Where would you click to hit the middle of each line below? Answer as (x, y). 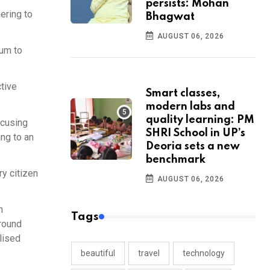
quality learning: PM (200, 120)
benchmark (176, 160)
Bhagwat (170, 17)
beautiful (98, 253)
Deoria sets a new (193, 147)
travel (149, 253)
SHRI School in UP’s (196, 133)
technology (204, 253)
